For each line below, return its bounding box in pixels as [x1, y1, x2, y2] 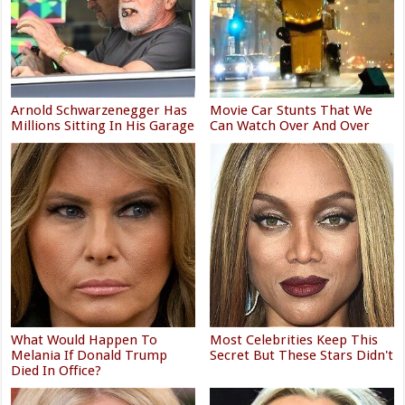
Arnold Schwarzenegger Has [11, 102, 188, 119]
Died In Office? [11, 362, 102, 379]
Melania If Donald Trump [11, 346, 168, 363]
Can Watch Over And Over [210, 118, 371, 135]
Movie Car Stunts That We [210, 102, 373, 119]
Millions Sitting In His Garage [11, 118, 195, 135]
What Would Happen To [11, 331, 158, 348]
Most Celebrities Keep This [210, 331, 379, 348]
